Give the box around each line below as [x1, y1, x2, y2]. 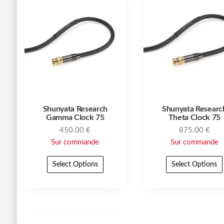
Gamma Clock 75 [46, 113, 104, 122]
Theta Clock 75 [168, 113, 221, 122]
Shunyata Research [42, 105, 108, 113]
